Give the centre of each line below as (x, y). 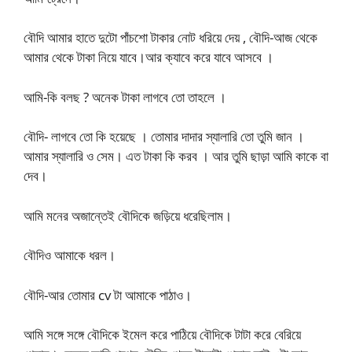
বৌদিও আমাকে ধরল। (70, 255)
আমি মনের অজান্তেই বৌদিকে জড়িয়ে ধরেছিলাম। (128, 215)
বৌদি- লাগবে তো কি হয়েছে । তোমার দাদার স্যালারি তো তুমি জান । (164, 136)
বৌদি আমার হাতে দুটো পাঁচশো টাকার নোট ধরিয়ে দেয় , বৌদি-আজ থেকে (170, 37)
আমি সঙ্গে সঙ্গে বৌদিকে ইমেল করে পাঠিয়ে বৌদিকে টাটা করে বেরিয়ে (162, 334)
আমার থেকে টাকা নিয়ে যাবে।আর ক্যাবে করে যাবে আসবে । (148, 57)
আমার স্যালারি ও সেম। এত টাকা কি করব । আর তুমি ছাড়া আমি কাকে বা (176, 156)
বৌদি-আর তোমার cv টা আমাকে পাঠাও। (108, 295)
